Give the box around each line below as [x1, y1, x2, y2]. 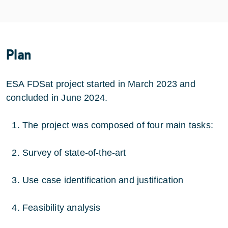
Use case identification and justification [22, 175, 184, 186]
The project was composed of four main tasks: [22, 120, 213, 131]
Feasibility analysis [22, 203, 101, 213]
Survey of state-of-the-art [22, 148, 126, 158]
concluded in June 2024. [6, 93, 108, 103]
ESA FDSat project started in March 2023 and [6, 79, 195, 90]
